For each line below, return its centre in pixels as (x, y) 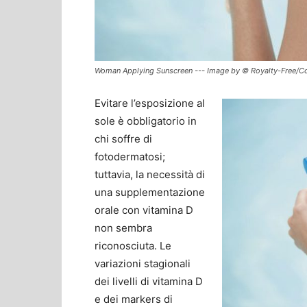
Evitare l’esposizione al (150, 103)
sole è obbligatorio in (146, 121)
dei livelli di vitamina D (149, 281)
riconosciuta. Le (133, 246)
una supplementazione (150, 192)
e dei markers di (134, 299)
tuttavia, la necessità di (150, 174)
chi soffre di (123, 139)
